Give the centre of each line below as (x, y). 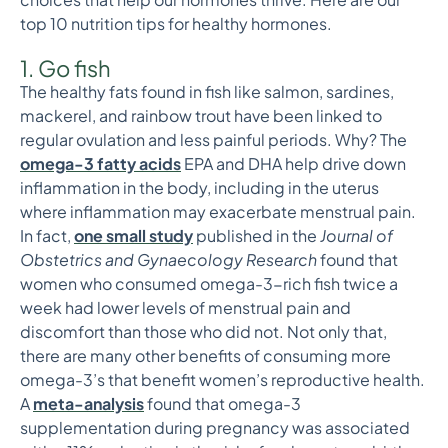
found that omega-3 (222, 403)
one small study (133, 235)
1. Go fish (65, 68)
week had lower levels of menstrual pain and (185, 307)
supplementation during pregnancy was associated (215, 427)
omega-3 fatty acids (100, 163)
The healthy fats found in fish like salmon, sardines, (207, 91)
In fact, (47, 235)
